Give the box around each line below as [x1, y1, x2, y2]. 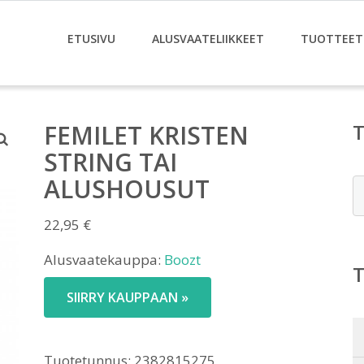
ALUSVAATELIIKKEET [152, 31, 264, 46]
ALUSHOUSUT [44, 172, 210, 206]
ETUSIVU [67, 31, 115, 46]
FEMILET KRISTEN [44, 119, 249, 152]
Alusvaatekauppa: [44, 250, 164, 269]
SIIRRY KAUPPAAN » [67, 288, 188, 306]
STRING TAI [44, 145, 177, 179]
